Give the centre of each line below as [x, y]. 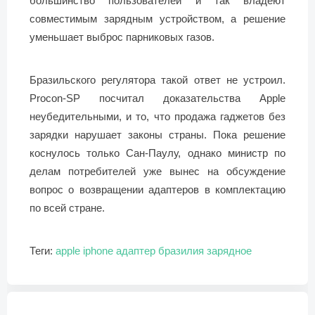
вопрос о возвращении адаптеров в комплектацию [157, 189]
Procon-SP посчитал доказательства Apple [157, 98]
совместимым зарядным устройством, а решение [157, 18]
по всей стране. [67, 207]
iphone [98, 250]
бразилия [181, 250]
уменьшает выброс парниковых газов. [122, 37]
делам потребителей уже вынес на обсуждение [157, 171]
